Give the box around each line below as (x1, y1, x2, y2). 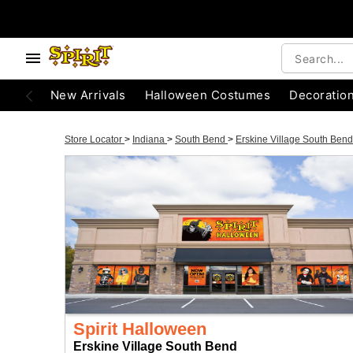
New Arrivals (50, 87, 126, 102)
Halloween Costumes (144, 87, 271, 102)
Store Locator (65, 134, 124, 145)
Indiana (132, 134, 167, 145)
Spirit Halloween (73, 319, 206, 339)
